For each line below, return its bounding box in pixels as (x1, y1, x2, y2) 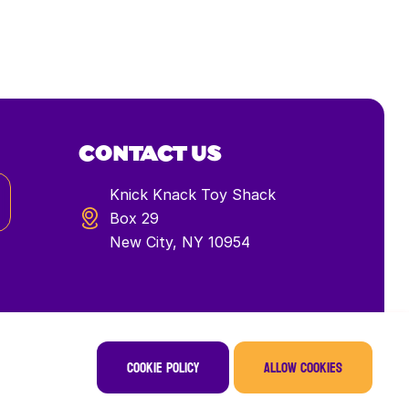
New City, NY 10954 (109, 233, 250, 252)
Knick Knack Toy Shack (109, 185, 276, 204)
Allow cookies (264, 353, 342, 381)
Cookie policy (127, 353, 199, 381)
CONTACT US (78, 146, 222, 158)
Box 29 (109, 209, 159, 228)
